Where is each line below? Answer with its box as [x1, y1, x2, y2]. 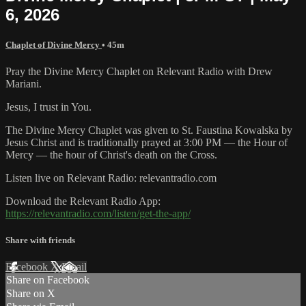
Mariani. [5, 78, 42, 90]
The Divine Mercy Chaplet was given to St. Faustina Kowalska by [5, 124, 292, 137]
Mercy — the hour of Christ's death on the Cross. [5, 149, 217, 161]
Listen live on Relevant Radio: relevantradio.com [5, 172, 217, 184]
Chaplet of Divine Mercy [5, 39, 102, 50]
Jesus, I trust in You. [5, 101, 92, 113]
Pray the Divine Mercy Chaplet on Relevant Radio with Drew [5, 66, 273, 78]
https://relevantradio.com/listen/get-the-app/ [5, 208, 191, 220]
